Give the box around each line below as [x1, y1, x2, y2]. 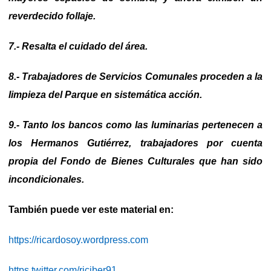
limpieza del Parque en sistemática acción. [8, 89, 202, 100]
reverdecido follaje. [8, 10, 96, 21]
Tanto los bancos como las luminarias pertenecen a [22, 119, 263, 130]
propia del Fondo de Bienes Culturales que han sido [8, 155, 263, 166]
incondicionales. [8, 174, 84, 184]
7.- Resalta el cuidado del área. [8, 41, 148, 51]
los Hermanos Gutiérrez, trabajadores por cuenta [8, 137, 263, 148]
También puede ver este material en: [8, 204, 174, 215]
